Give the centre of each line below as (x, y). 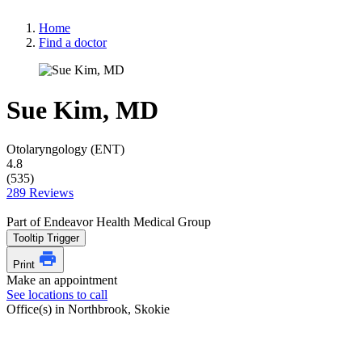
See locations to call (57, 295)
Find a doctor (73, 43)
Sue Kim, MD (82, 109)
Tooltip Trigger (46, 238)
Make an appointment (62, 280)
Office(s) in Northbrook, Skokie (88, 309)
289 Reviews (40, 193)
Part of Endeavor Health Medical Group (109, 222)
